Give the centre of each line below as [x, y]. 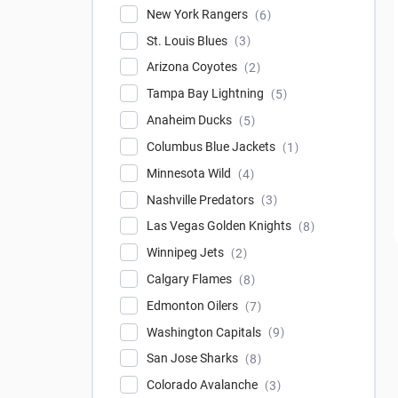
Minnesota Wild [190, 173]
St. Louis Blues [188, 40]
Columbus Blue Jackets [212, 146]
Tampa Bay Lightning [207, 94]
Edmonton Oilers [194, 305]
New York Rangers [199, 14]
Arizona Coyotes [193, 67]
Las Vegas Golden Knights [220, 226]
